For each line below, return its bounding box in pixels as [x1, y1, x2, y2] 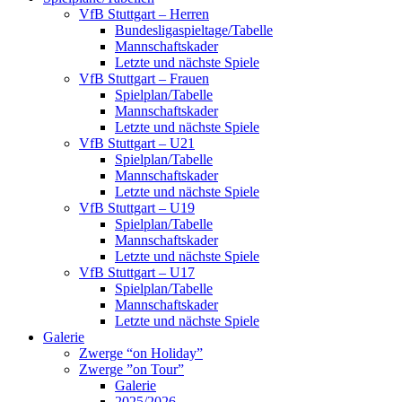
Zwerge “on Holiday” [79, 345, 203, 362]
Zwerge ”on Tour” [79, 362, 184, 378]
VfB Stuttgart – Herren [79, 6, 209, 22]
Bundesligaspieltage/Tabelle [115, 22, 273, 39]
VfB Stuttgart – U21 [79, 135, 195, 152]
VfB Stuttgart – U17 [79, 265, 195, 281]
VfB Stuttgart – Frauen [79, 71, 209, 87]
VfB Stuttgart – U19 [79, 200, 195, 216]
